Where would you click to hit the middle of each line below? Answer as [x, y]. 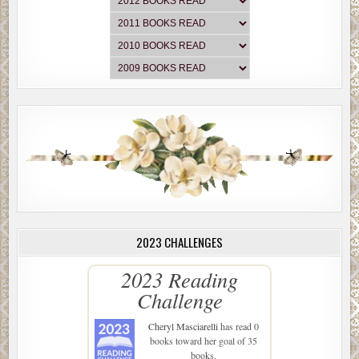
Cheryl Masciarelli [183, 326]
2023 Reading [179, 279]
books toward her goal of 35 [204, 340]
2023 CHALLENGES [179, 242]
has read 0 [238, 326]
